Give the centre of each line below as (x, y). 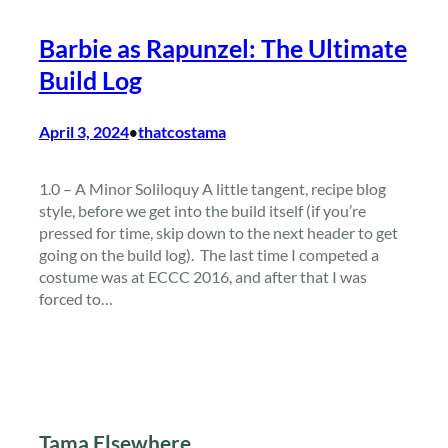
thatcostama (181, 131)
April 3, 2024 (83, 131)
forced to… (75, 298)
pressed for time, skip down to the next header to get (218, 232)
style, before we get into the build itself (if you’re (202, 210)
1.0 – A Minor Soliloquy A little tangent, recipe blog (212, 188)
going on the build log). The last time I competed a (208, 254)
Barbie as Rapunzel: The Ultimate (222, 47)
